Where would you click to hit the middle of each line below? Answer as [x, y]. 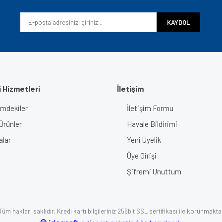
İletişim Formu [150, 108]
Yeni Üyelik [144, 140]
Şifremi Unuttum [154, 171]
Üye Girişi [141, 156]
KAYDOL [178, 22]
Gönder [111, 122]
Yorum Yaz [111, 5]
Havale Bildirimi [152, 124]
